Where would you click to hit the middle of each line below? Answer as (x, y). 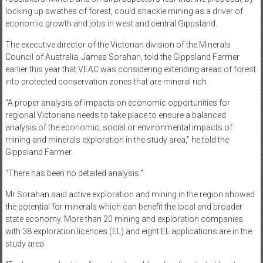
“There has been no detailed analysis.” (74, 173)
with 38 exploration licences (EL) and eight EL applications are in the (128, 232)
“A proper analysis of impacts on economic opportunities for (117, 103)
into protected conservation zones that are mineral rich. (107, 82)
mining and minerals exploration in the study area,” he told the (117, 140)
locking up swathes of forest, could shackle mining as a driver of (124, 11)
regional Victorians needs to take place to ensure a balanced (115, 115)
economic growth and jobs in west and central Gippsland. (111, 24)
